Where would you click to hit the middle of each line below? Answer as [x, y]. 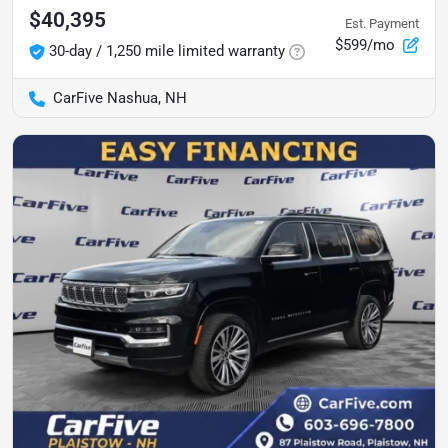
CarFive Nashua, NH [120, 98]
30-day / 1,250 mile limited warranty [167, 51]
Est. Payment [382, 23]
